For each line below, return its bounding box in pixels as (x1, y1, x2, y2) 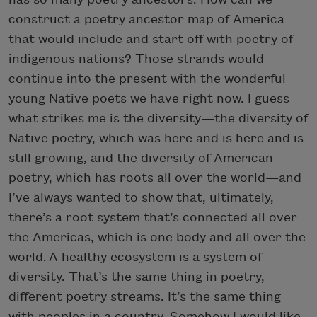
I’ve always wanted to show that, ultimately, (8, 190, 274, 204)
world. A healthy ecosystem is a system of (8, 250, 262, 264)
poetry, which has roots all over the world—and (8, 171, 301, 185)
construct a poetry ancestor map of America (8, 12, 284, 26)
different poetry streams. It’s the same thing (8, 289, 281, 304)
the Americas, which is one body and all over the (8, 230, 306, 244)
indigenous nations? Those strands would (8, 52, 264, 66)
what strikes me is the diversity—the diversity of (8, 111, 308, 125)
